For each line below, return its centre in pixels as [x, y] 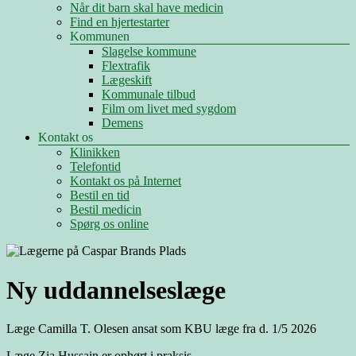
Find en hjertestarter [120, 22]
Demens [122, 123]
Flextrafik [126, 66]
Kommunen [100, 37]
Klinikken [95, 153]
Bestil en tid [100, 195]
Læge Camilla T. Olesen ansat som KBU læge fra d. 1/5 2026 [161, 329]
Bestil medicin [106, 210]
